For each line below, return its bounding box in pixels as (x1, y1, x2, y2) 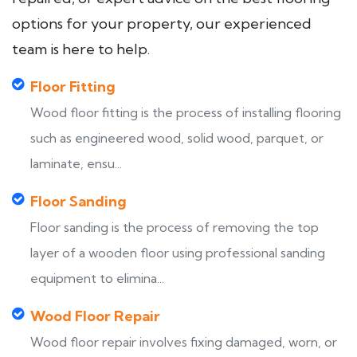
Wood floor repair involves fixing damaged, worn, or (30, 334, 337, 350)
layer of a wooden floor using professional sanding (30, 245, 325, 261)
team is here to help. (12, 40, 150, 58)
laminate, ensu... (30, 155, 122, 171)
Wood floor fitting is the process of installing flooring (30, 104, 341, 120)
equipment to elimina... (30, 270, 164, 286)
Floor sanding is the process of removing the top (30, 219, 319, 235)
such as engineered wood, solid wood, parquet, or (30, 130, 324, 146)
